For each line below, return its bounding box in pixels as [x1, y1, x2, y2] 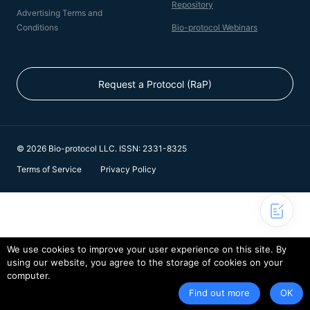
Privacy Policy [100, 164, 156, 174]
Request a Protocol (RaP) [98, 78, 212, 90]
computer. [7, 270, 51, 281]
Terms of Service [17, 164, 82, 174]
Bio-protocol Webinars [172, 22, 257, 33]
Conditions [17, 22, 58, 33]
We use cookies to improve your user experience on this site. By [7, 244, 286, 255]
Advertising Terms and [17, 8, 102, 18]
